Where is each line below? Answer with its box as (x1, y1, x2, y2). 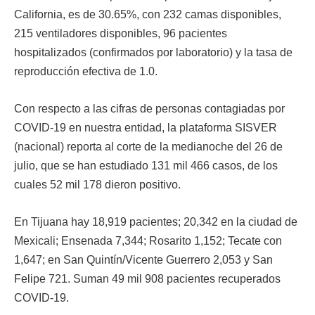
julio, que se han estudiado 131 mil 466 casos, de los (14, 160, 278, 172)
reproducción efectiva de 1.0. (14, 65, 219, 77)
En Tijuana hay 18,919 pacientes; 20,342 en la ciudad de (14, 216, 297, 228)
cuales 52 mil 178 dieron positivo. (14, 179, 248, 191)
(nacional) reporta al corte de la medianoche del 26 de (14, 141, 283, 153)
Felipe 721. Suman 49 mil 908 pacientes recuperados (14, 273, 281, 285)
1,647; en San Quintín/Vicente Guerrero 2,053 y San (14, 254, 273, 266)
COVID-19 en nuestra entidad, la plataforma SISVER (14, 122, 277, 134)
